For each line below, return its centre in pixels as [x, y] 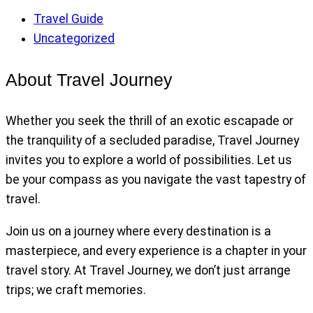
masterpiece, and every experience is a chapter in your [156, 250]
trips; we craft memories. [76, 290]
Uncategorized [74, 38]
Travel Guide [68, 19]
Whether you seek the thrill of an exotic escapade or [150, 121]
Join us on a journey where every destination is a [138, 231]
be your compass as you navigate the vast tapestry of [156, 179]
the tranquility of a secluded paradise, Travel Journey [152, 140]
